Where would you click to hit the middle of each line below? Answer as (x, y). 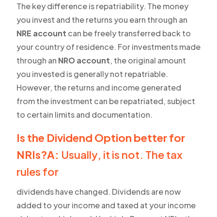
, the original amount (148, 61)
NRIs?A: (38, 155)
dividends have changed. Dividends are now (98, 192)
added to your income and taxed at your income (106, 205)
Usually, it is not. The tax (121, 155)
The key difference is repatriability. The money (102, 6)
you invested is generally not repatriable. (92, 74)
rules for (37, 172)
